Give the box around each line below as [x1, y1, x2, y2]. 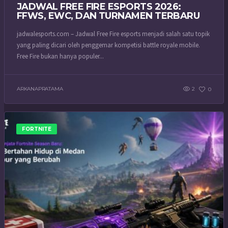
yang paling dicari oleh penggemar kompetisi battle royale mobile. [17, 41, 200, 50]
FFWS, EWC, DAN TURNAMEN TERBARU [17, 10, 200, 21]
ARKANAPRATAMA [17, 85, 63, 92]
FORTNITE [22, 126, 51, 133]
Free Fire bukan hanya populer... [17, 52, 104, 62]
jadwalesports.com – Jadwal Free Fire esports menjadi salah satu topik [17, 30, 210, 39]
